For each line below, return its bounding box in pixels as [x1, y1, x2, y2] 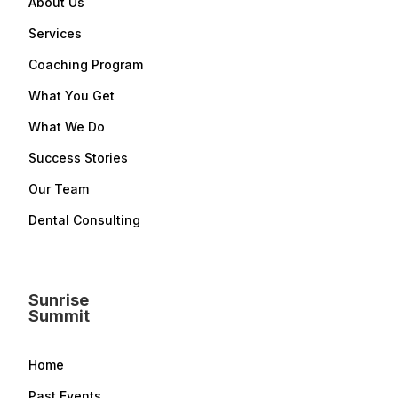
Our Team [28, 181, 89, 197]
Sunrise [28, 291, 89, 310]
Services [28, 26, 82, 42]
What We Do [28, 119, 105, 135]
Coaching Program [28, 57, 143, 73]
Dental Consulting [28, 212, 140, 228]
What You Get [28, 88, 115, 104]
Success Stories [28, 150, 128, 166]
